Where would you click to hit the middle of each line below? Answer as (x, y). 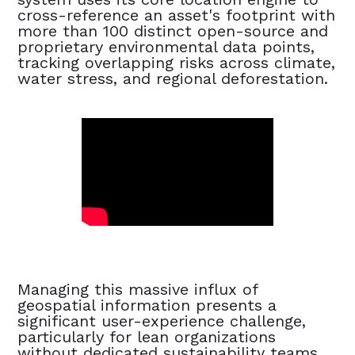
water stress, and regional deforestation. (173, 78)
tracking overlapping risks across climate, (177, 62)
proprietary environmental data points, (166, 46)
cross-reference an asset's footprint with (177, 15)
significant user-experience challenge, (162, 321)
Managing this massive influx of (138, 289)
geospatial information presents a (147, 305)
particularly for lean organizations (147, 336)
